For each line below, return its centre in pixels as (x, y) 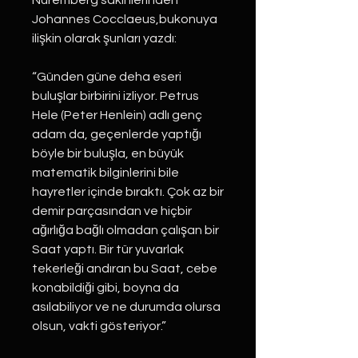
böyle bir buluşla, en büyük (108, 153)
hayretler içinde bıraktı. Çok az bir (128, 192)
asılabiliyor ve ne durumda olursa (126, 307)
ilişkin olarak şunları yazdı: (104, 38)
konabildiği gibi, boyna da (105, 288)
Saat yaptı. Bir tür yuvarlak (108, 249)
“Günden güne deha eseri (107, 77)
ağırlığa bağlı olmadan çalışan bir (125, 230)
